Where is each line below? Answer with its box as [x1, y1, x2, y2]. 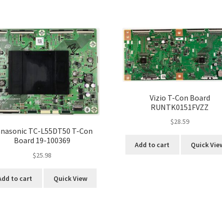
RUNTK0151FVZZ [151, 102, 209, 112]
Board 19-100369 [14, 135, 71, 146]
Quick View [53, 173, 87, 183]
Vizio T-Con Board [149, 92, 210, 103]
